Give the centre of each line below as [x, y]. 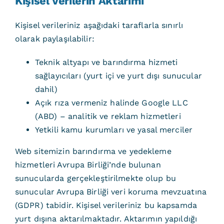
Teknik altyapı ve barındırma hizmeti [106, 62]
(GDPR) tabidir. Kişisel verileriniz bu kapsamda [106, 205]
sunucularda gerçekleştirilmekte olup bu [95, 178]
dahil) [46, 89]
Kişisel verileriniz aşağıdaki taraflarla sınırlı [99, 25]
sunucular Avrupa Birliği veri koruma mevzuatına [111, 192]
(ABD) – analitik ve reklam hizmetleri [108, 116]
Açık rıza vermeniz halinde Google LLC [111, 103]
